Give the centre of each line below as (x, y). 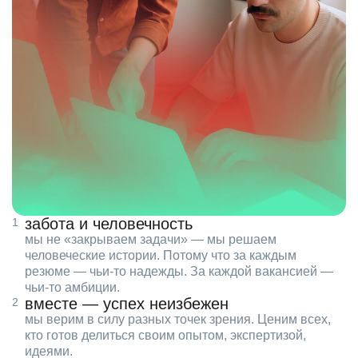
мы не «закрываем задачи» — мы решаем (151, 240)
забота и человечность (109, 224)
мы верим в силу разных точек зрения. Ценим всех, (178, 320)
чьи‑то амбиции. (72, 288)
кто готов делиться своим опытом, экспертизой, (165, 336)
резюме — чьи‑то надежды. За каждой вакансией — (179, 272)
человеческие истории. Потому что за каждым (161, 256)
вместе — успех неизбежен (127, 304)
